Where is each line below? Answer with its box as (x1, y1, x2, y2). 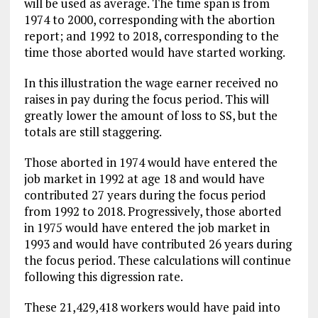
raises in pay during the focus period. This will (23, 90, 269, 107)
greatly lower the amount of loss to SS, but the (23, 106, 278, 124)
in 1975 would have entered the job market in (23, 219, 270, 236)
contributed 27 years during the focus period (23, 186, 266, 203)
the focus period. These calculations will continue (23, 251, 291, 268)
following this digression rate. (23, 268, 183, 285)
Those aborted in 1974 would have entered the (23, 153, 278, 170)
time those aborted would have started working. (23, 43, 285, 60)
